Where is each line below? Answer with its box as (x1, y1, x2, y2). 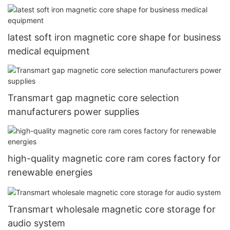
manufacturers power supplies (8, 106, 139, 117)
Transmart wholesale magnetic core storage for (8, 204, 216, 215)
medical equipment (8, 45, 90, 56)
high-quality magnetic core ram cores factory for (8, 153, 221, 164)
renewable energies (8, 167, 92, 178)
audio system (8, 218, 65, 229)
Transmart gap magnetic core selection (8, 92, 179, 103)
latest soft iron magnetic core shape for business (8, 31, 221, 43)
